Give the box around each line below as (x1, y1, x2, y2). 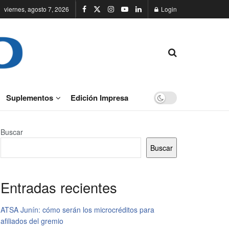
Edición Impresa (70, 92, 128, 103)
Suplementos (6, 92, 53, 103)
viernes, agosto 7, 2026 (4, 5, 69, 13)
